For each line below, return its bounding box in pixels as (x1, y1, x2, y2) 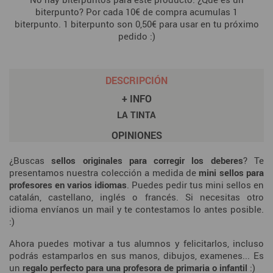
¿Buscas (9, 154, 52, 167)
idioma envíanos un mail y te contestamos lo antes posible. (9, 203, 264, 216)
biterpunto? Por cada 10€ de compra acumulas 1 (35, 5, 238, 18)
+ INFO (121, 92, 152, 106)
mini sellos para (199, 166, 264, 179)
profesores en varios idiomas (9, 179, 127, 191)
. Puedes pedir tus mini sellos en (127, 179, 264, 191)
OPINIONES (111, 129, 162, 143)
